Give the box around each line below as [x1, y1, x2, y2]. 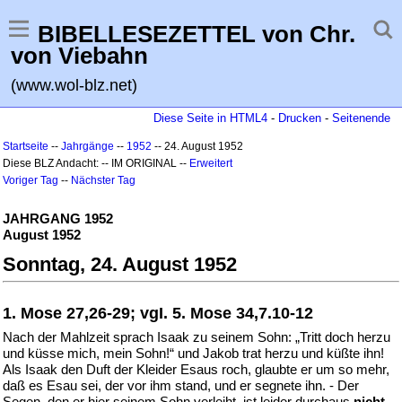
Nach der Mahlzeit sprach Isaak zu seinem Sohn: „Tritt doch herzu [3, 329, 390, 345]
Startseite [3, 140, 48, 153]
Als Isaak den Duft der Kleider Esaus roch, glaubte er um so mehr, [3, 362, 389, 377]
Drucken [278, 111, 321, 125]
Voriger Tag [3, 174, 58, 187]
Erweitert [189, 157, 232, 170]
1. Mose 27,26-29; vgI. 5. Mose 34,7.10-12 [3, 304, 313, 322]
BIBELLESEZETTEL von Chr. [38, 21, 355, 48]
